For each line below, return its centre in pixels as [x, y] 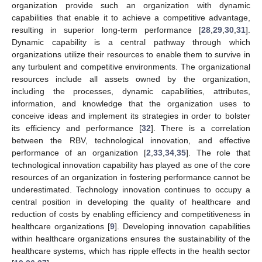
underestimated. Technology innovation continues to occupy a [131, 189]
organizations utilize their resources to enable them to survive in [131, 54]
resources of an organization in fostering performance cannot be [131, 177]
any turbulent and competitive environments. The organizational [131, 66]
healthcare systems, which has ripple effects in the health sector [131, 251]
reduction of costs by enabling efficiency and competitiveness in [131, 214]
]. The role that [218, 152]
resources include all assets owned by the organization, [131, 79]
